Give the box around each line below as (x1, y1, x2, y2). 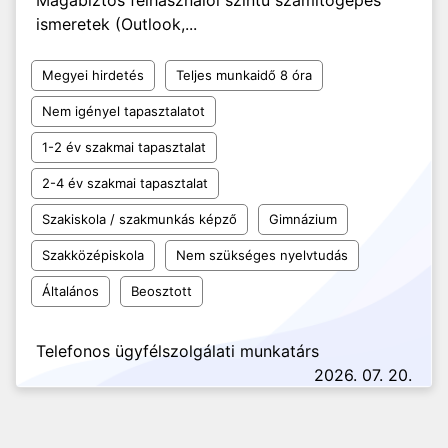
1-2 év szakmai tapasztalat (42, 139, 206, 155)
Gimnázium (269, 211, 337, 227)
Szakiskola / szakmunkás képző (42, 211, 237, 227)
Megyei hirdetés (42, 67, 144, 83)
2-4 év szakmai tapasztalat (42, 175, 208, 191)
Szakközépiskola (42, 247, 144, 263)
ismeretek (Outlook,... (36, 14, 197, 34)
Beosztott (131, 283, 192, 299)
